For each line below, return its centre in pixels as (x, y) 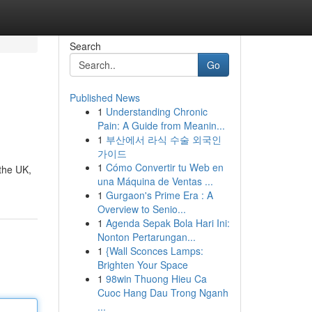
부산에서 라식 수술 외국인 (163, 139)
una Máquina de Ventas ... (155, 181)
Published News (104, 97)
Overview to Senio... (141, 209)
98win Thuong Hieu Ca (156, 279)
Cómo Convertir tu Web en (164, 167)
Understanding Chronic (156, 111)
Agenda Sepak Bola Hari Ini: (167, 223)
